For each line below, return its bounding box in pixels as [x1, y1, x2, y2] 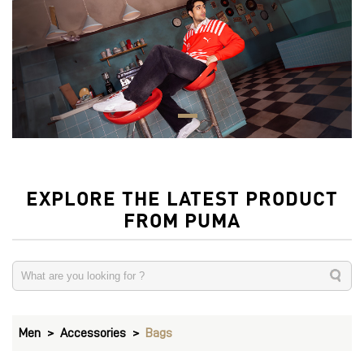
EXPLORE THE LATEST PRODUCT [26, 184, 338, 210]
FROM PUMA [123, 206, 240, 232]
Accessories [60, 326, 126, 340]
